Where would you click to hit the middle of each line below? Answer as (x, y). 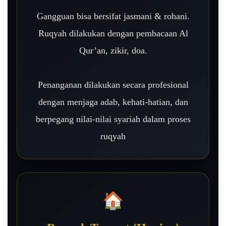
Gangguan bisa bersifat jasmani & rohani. (113, 16)
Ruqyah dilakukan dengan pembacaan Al (113, 34)
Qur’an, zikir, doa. (113, 51)
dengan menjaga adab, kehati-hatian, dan (113, 102)
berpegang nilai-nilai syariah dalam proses (113, 119)
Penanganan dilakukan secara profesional (113, 85)
